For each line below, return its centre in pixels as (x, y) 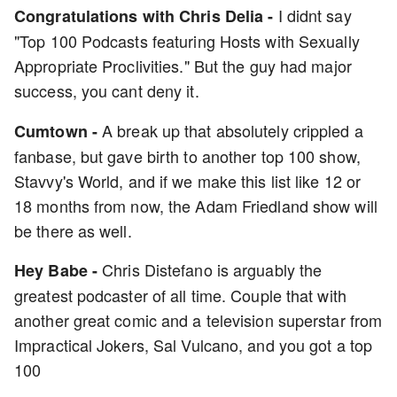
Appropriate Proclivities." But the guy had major (183, 66)
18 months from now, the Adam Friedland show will (196, 206)
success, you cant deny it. (109, 90)
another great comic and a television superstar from (198, 320)
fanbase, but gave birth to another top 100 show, (187, 156)
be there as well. (73, 230)
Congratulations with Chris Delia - (146, 16)
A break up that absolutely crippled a (230, 130)
